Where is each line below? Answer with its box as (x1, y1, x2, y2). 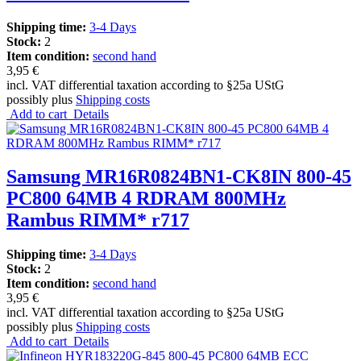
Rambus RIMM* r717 (6, 210, 189, 231)
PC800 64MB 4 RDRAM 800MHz (6, 188, 286, 210)
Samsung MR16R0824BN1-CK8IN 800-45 (6, 166, 351, 188)
